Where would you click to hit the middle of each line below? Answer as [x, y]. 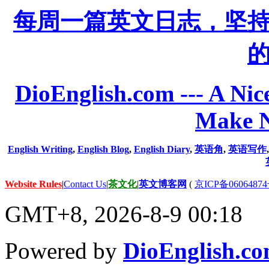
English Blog [103, 150]
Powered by [64, 251]
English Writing [40, 150]
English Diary [162, 150]
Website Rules [33, 184]
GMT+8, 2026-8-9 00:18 [124, 214]
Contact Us [85, 184]
